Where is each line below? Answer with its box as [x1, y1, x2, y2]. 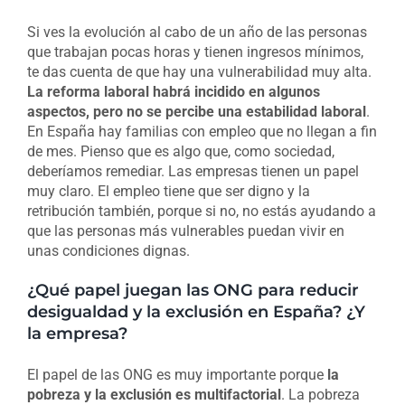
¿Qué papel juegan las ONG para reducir [26, 279, 359, 299]
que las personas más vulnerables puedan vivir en [26, 221, 344, 240]
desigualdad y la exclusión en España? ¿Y [26, 301, 365, 321]
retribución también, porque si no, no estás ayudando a [26, 202, 376, 220]
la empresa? [26, 323, 127, 343]
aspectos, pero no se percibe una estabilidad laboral [26, 102, 366, 120]
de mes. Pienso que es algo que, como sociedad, [26, 142, 334, 160]
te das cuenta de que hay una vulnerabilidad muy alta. [26, 62, 372, 80]
